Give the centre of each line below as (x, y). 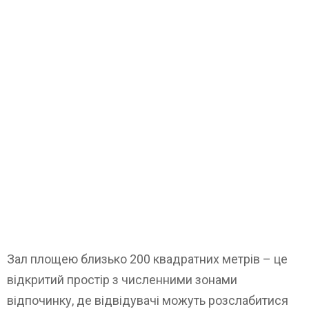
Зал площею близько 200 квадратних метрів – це (147, 259)
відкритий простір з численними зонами (122, 279)
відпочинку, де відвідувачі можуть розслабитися (148, 300)
